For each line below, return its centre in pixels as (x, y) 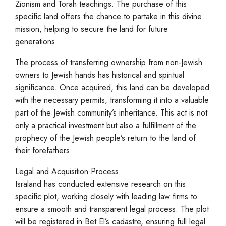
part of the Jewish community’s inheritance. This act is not (111, 113)
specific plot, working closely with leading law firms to (106, 196)
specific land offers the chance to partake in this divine (108, 16)
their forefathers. (44, 151)
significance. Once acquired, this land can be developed (112, 88)
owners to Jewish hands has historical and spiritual (100, 75)
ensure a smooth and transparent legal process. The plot (112, 209)
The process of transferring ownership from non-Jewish (109, 62)
